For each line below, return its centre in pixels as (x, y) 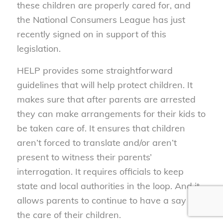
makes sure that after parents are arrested (106, 100)
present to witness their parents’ (84, 157)
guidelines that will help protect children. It (105, 85)
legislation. (39, 49)
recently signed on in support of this (91, 34)
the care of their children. (69, 215)
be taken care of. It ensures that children (101, 128)
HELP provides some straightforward (95, 71)
